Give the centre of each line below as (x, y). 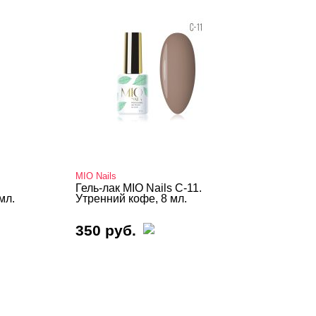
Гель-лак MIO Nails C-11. (139, 188)
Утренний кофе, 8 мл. (131, 199)
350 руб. (106, 230)
